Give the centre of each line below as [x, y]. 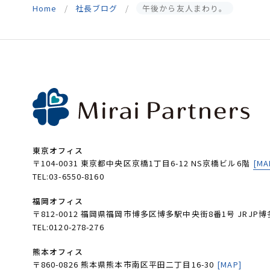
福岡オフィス [58, 201]
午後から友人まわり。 [185, 8]
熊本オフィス [58, 252]
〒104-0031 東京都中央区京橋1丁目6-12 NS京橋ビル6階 [141, 163]
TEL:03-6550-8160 [68, 177]
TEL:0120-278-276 [68, 227]
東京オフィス [58, 151]
